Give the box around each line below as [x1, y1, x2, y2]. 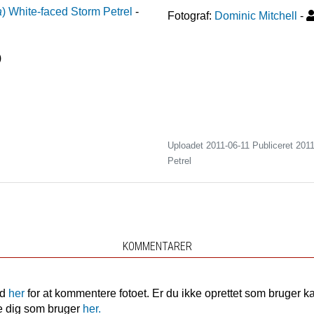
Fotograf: [168, 10, 212, 22]
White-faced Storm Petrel [8, 6, 133, 18]
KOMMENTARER [122, 240, 192, 254]
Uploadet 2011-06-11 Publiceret [168, 140, 296, 151]
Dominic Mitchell [214, 10, 297, 22]
